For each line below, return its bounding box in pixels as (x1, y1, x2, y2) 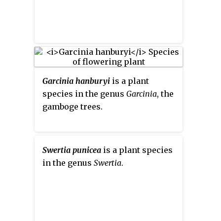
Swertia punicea (42, 145, 101, 155)
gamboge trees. (42, 102, 103, 112)
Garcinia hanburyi (42, 76, 110, 86)
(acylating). (42, 18, 86, 28)
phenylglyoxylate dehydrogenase (42, 5, 175, 15)
